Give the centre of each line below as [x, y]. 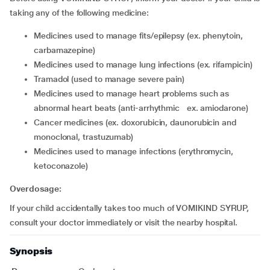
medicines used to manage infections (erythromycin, [37, 151]
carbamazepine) [64, 50]
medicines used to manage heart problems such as [37, 93]
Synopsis [31, 251]
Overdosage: [36, 189]
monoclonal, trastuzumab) [85, 137]
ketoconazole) [61, 166]
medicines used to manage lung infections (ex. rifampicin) [146, 64]
